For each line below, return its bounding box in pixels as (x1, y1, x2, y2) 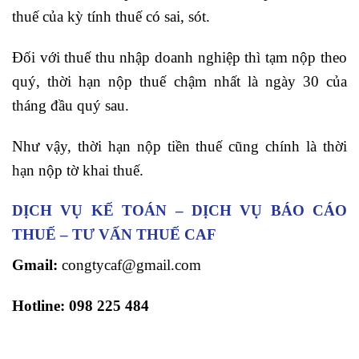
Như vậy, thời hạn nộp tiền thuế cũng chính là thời (12, 137, 347, 155)
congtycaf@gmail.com (58, 256, 201, 274)
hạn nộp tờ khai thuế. (12, 161, 143, 179)
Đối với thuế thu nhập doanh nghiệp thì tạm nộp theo (12, 48, 347, 66)
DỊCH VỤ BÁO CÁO (191, 202, 347, 220)
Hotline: (12, 297, 65, 315)
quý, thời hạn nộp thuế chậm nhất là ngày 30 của (12, 72, 347, 90)
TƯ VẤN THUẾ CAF (72, 226, 216, 244)
